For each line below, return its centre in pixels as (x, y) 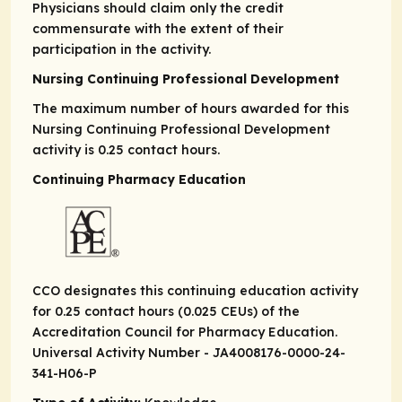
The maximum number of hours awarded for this (191, 109)
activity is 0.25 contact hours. (126, 150)
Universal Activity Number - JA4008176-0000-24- (189, 353)
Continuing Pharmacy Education (139, 180)
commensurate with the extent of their (158, 29)
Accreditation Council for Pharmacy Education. (185, 332)
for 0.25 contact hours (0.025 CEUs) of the (166, 312)
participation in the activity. (122, 50)
